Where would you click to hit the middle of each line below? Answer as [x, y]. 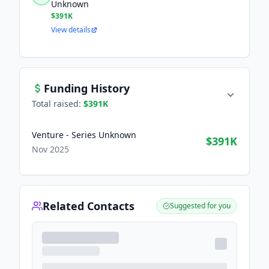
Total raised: [58, 104]
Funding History [87, 88]
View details [71, 30]
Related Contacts [89, 206]
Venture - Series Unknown [84, 135]
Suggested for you [200, 206]
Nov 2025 [50, 149]
